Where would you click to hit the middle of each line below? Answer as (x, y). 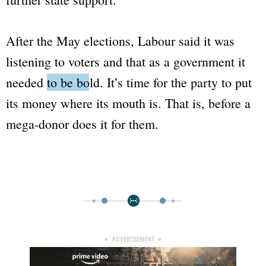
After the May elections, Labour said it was (120, 40)
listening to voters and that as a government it (126, 61)
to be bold (73, 82)
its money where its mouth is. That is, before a (128, 103)
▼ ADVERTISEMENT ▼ (133, 239)
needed (26, 82)
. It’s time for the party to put (176, 82)
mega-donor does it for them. (82, 123)
